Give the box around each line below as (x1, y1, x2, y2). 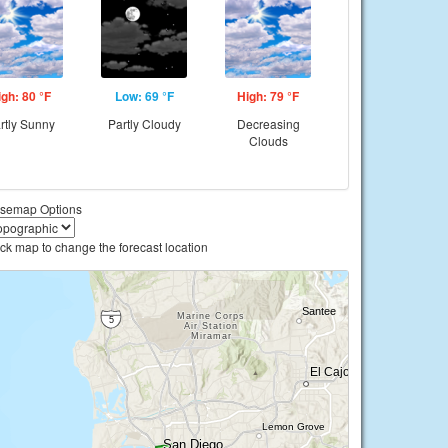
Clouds (248, 132, 288, 149)
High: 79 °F (237, 87, 299, 105)
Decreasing (236, 115, 300, 132)
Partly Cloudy (107, 115, 181, 132)
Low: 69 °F (114, 87, 174, 105)
